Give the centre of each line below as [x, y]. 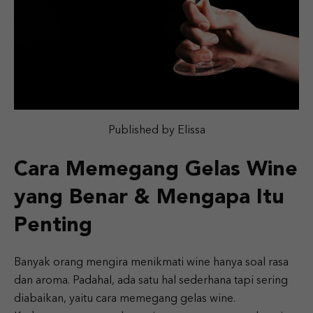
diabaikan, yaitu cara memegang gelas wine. [125, 299]
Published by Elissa [156, 131]
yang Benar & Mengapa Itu [149, 198]
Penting [53, 226]
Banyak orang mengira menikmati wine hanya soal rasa [151, 263]
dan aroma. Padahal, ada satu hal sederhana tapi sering [151, 281]
